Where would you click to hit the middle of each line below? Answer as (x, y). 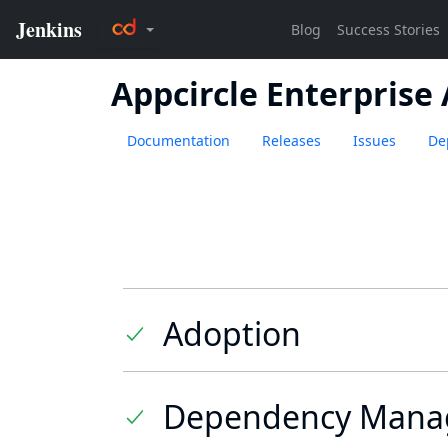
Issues (374, 140)
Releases (291, 140)
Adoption (232, 333)
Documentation (178, 140)
